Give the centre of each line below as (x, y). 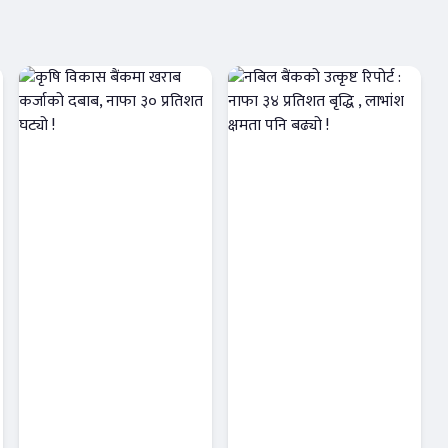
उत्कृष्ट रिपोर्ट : (303, 422)
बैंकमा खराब (90, 422)
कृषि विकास (89, 390)
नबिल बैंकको (302, 390)
